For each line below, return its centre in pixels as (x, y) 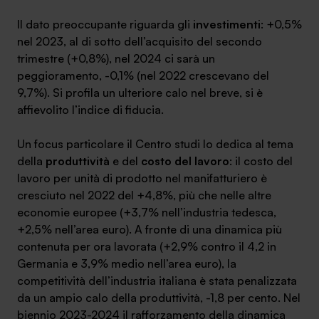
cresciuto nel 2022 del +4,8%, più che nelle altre (144, 195)
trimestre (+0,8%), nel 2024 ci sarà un (116, 58)
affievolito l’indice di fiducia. (90, 110)
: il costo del (261, 161)
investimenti (227, 24)
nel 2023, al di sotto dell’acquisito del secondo (140, 41)
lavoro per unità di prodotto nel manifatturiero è (142, 178)
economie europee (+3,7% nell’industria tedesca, (147, 212)
